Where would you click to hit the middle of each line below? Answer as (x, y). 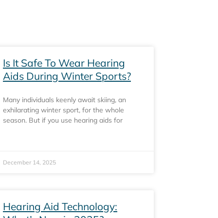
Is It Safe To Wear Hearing (64, 63)
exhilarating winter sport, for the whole (64, 110)
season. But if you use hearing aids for (63, 120)
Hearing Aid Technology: (60, 206)
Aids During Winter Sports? (67, 76)
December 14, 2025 (29, 162)
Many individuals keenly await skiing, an (64, 100)
